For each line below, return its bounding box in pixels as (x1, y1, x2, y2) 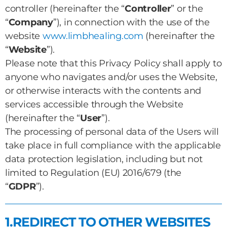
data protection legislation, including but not (5, 154, 203, 165)
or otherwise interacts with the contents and (5, 85, 202, 96)
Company (8, 17, 53, 28)
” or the (171, 3, 203, 14)
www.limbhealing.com (42, 30, 143, 42)
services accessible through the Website (5, 99, 183, 110)
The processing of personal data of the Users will (5, 126, 219, 137)
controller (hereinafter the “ (5, 3, 125, 14)
